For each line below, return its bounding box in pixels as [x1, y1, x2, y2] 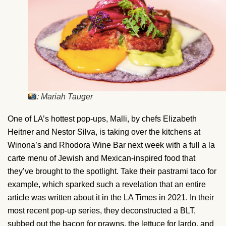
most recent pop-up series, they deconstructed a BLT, [8, 206, 196, 215]
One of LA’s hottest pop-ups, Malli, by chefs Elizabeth [8, 115, 197, 124]
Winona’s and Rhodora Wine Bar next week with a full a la [8, 141, 215, 150]
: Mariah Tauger [37, 92, 93, 101]
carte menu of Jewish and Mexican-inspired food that [8, 154, 195, 163]
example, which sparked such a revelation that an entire [8, 180, 206, 189]
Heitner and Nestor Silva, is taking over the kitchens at [8, 128, 200, 137]
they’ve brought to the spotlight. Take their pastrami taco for [8, 167, 216, 176]
